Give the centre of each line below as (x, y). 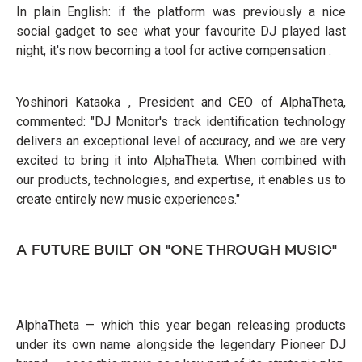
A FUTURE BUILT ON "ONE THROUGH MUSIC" (177, 251)
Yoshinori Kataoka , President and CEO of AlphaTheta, (181, 103)
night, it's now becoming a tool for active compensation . (174, 51)
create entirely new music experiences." (128, 200)
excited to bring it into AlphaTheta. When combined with (181, 161)
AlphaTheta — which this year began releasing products (181, 326)
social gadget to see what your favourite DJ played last (181, 32)
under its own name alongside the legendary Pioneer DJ (181, 345)
